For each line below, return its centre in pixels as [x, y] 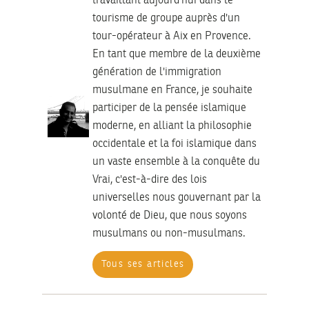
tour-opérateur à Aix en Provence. [171, 37]
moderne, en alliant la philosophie [172, 127]
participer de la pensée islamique [169, 109]
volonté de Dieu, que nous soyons [169, 216]
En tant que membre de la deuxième [176, 55]
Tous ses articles [143, 265]
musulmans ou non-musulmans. [169, 234]
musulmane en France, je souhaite [172, 91]
